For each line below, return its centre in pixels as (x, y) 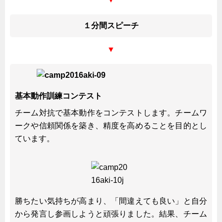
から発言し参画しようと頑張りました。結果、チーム (111, 214)
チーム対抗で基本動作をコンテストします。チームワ (111, 112)
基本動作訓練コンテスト (58, 96)
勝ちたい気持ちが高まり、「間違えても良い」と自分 (111, 201)
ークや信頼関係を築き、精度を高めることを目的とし (111, 125)
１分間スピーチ (111, 25)
